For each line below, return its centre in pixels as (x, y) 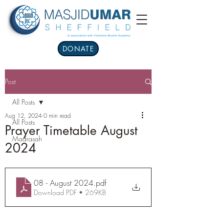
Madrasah (27, 139)
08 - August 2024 (64, 183)
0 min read (57, 116)
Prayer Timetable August (71, 131)
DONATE (78, 49)
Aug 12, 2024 (23, 116)
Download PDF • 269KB (70, 192)
